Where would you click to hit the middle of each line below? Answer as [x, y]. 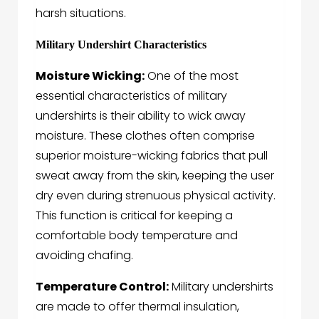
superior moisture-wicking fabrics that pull [152, 156]
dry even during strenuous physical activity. [156, 196]
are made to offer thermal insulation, [137, 307]
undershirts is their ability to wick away [141, 116]
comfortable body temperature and [137, 236]
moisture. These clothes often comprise [145, 136]
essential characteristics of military [131, 96]
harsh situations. [81, 14]
